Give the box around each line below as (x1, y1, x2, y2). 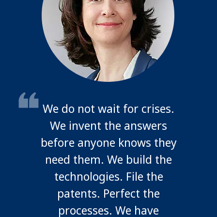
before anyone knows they (40, 135, 177, 151)
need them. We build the (45, 152, 172, 168)
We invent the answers (50, 118, 167, 134)
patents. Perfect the (57, 186, 160, 201)
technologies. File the (54, 169, 163, 185)
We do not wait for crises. (43, 101, 174, 117)
